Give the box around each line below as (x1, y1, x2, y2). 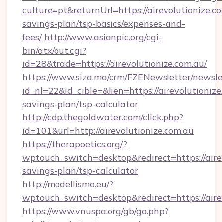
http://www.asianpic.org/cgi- (44, 31, 162, 43)
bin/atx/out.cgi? (22, 45, 86, 56)
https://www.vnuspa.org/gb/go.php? (22, 205, 168, 217)
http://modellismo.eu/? (22, 178, 113, 190)
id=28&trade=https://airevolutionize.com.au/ (22, 58, 207, 69)
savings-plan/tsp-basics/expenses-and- (22, 18, 185, 29)
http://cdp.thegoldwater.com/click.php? (22, 111, 183, 123)
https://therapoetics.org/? (22, 138, 127, 150)
